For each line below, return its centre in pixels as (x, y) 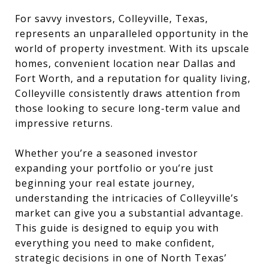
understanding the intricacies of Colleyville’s (127, 198)
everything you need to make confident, (115, 243)
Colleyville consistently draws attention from (128, 93)
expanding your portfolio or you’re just (114, 168)
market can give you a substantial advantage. (129, 213)
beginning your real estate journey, (105, 183)
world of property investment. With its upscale (132, 48)
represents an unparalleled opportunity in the (132, 33)
